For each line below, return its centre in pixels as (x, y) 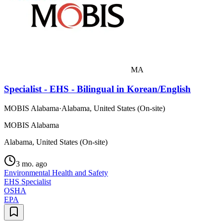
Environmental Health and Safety (56, 172)
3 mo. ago (31, 164)
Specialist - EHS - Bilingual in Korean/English (97, 89)
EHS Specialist (28, 181)
